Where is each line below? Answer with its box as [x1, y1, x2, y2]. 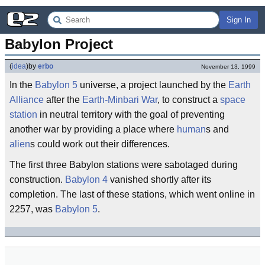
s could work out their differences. [30, 139, 170, 149]
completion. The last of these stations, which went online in [9, 189, 255, 199]
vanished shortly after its [108, 174, 211, 185]
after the [44, 95, 82, 105]
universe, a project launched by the [77, 80, 228, 90]
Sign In [227, 15, 251, 24]
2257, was [9, 204, 55, 214]
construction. [9, 174, 65, 185]
